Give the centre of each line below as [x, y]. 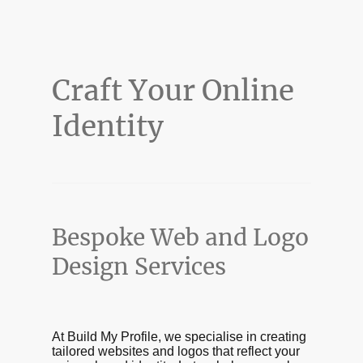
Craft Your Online [173, 91]
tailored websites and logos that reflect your [176, 352]
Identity [108, 127]
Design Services [139, 267]
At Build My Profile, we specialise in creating [179, 337]
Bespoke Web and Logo [180, 238]
